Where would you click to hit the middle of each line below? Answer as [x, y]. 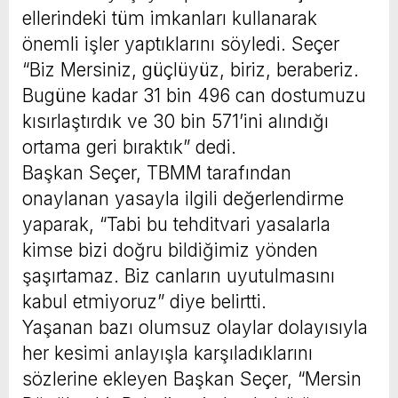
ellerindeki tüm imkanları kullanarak [170, 18]
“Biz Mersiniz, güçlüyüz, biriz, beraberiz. [191, 69]
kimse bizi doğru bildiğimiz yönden [170, 250]
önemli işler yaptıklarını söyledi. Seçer [181, 44]
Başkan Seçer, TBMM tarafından [157, 172]
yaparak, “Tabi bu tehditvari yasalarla [176, 224]
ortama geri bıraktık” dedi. [129, 147]
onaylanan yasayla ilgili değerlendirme [183, 198]
